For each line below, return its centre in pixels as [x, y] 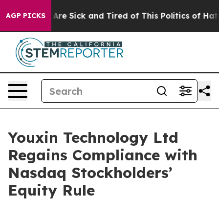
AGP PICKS [26, 16]
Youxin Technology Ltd [93, 137]
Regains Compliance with [103, 155]
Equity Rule [51, 190]
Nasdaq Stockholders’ [90, 173]
